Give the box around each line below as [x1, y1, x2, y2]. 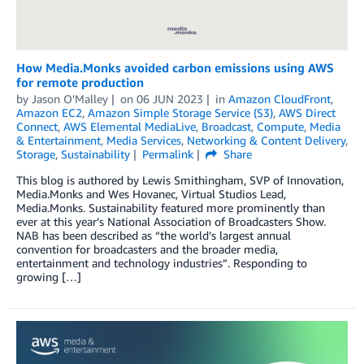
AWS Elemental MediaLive [63, 119, 196, 134]
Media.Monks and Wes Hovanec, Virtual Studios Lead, [16, 187, 286, 201]
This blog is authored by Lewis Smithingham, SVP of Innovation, [16, 173, 344, 188]
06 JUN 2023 [136, 92, 203, 106]
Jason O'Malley [32, 92, 108, 106]
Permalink [141, 147, 193, 162]
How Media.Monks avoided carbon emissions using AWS [16, 60, 334, 76]
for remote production [16, 75, 144, 90]
